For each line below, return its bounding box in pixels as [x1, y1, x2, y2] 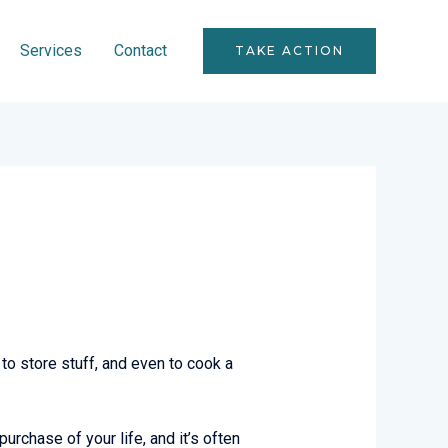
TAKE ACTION [235, 43, 344, 58]
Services [20, 41, 82, 60]
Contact [114, 41, 167, 60]
